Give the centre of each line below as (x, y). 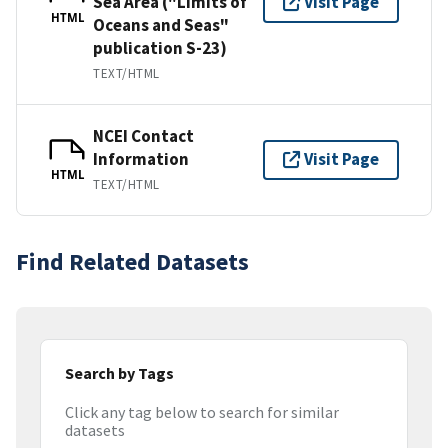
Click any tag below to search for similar (202, 412)
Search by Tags (119, 372)
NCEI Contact (143, 135)
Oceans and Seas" (161, 24)
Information (141, 158)
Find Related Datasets (132, 261)
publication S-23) (160, 47)
